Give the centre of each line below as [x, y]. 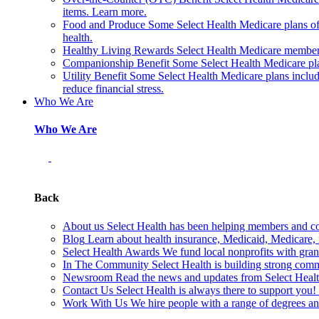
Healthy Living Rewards [118, 50]
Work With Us [95, 303]
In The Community [106, 264]
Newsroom [88, 277]
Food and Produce [104, 24]
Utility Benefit [95, 75]
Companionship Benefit [116, 63]
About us [83, 226]
